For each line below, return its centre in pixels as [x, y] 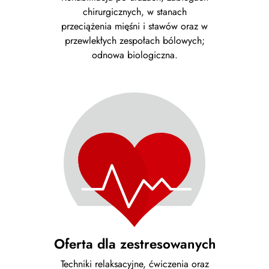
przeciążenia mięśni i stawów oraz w [134, 26]
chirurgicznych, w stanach [134, 11]
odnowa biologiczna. [134, 55]
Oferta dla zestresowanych [134, 244]
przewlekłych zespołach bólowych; [134, 40]
